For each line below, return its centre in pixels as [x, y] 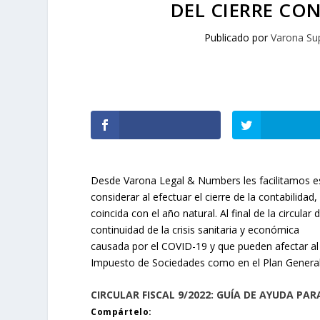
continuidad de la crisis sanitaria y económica [195, 230]
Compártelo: [121, 312]
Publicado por [238, 37]
